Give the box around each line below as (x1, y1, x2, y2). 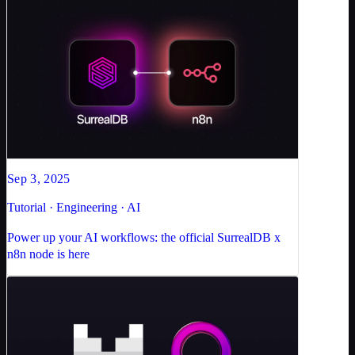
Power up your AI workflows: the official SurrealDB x (7, 231, 281, 245)
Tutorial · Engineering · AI (7, 200, 140, 215)
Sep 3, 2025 (7, 172, 71, 186)
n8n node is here (7, 247, 90, 261)
